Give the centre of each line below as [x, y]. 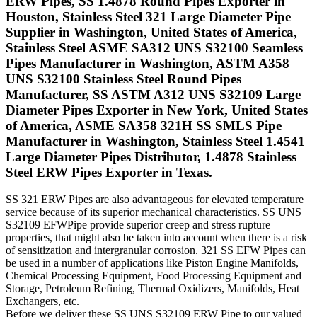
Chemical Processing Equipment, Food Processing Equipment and [154, 276]
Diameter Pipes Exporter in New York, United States [157, 110]
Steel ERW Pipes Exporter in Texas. [109, 172]
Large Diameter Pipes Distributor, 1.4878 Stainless [151, 156]
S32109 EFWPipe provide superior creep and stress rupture [138, 225]
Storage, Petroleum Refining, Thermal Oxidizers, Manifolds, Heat [152, 289]
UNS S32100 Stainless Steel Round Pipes [123, 79]
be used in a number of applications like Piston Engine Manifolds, [152, 263]
